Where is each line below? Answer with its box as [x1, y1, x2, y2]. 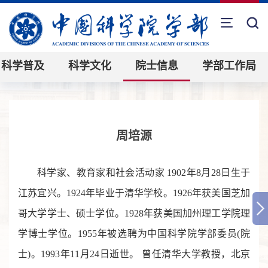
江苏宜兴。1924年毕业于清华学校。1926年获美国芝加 [18, 187, 250, 198]
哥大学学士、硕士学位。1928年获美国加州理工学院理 [18, 208, 250, 218]
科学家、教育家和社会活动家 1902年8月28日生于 [37, 167, 250, 178]
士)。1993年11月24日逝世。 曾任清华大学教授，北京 [18, 248, 250, 259]
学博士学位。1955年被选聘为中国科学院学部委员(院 [18, 228, 250, 239]
